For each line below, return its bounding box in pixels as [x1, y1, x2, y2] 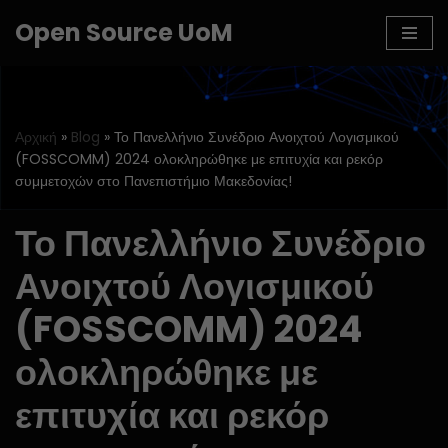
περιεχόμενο [15, 91, 99, 112]
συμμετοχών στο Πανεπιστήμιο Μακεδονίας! [15, 171, 292, 191]
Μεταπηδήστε [15, 43, 106, 64]
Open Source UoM [15, 16, 233, 49]
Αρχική [15, 127, 57, 147]
